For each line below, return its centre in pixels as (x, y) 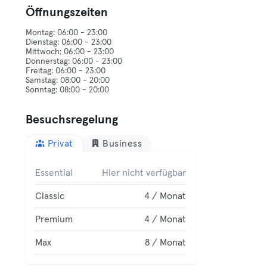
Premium (54, 219)
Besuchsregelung (72, 120)
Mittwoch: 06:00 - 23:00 (70, 52)
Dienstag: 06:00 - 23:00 (69, 42)
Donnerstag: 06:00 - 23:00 (74, 61)
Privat (60, 144)
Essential (54, 173)
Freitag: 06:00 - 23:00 (66, 71)
